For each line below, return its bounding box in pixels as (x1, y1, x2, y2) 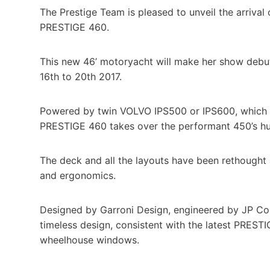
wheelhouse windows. (40, 233, 139, 246)
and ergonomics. (40, 169, 116, 181)
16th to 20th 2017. (40, 70, 122, 83)
